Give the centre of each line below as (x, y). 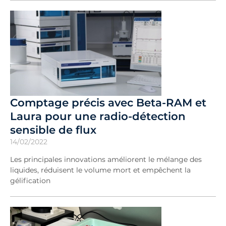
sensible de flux (53, 129)
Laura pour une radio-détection (98, 116)
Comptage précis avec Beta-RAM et (108, 102)
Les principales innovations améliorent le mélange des (106, 159)
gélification (30, 180)
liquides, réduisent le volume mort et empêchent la (100, 170)
